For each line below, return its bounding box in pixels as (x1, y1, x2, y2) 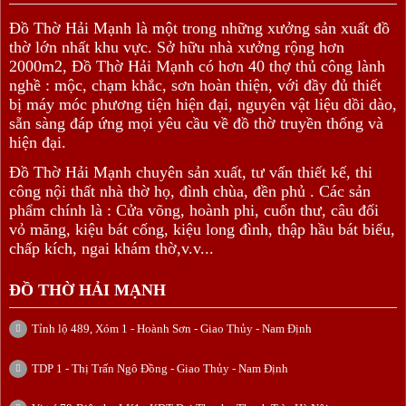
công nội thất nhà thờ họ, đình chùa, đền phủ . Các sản (9, 182, 371, 201)
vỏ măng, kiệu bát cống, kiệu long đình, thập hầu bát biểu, (9, 220, 395, 239)
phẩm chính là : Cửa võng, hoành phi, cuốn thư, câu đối (9, 201, 379, 220)
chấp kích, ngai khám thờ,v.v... (9, 239, 214, 258)
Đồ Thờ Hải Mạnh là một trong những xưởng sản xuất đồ (9, 19, 390, 38)
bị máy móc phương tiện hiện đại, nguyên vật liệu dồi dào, (9, 95, 397, 114)
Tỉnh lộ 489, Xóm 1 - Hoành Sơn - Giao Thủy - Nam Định (32, 322, 312, 336)
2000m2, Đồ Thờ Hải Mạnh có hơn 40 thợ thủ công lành (9, 57, 385, 76)
